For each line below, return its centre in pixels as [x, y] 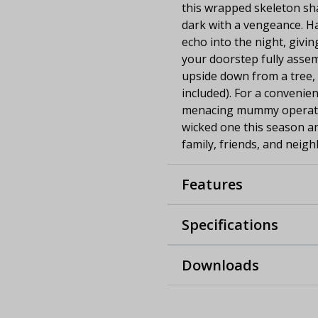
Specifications [230, 224]
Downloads [220, 265]
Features [212, 184]
